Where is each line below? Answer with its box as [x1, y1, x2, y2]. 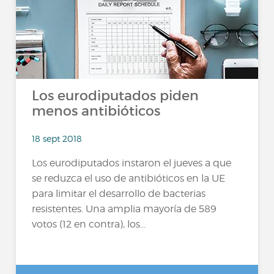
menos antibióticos [32, 103, 161, 119]
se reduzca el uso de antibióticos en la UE [32, 172, 226, 184]
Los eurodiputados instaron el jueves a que [32, 157, 232, 169]
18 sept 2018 [32, 133, 83, 144]
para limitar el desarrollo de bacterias [32, 187, 206, 199]
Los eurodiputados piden [32, 87, 199, 104]
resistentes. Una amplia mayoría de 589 [32, 202, 217, 215]
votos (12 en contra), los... [32, 218, 146, 230]
